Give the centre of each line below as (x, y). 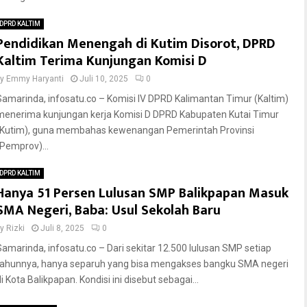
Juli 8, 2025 (62, 228)
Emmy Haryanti (35, 79)
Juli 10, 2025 (104, 79)
